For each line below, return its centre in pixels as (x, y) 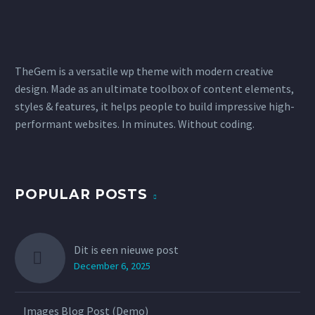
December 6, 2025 (112, 266)
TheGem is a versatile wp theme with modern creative (144, 71)
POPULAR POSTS (82, 195)
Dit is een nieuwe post (126, 250)
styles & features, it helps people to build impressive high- (155, 106)
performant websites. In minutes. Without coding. (135, 123)
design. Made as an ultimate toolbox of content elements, (154, 88)
